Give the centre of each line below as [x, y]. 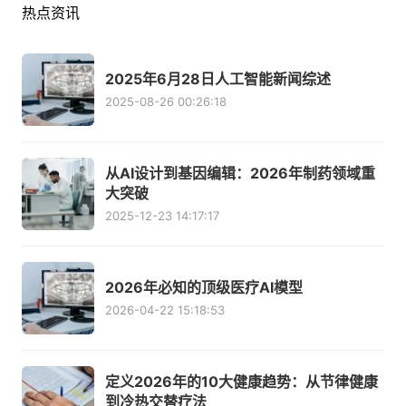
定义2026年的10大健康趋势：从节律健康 [242, 382]
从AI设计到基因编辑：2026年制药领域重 [240, 174]
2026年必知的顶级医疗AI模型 [204, 288]
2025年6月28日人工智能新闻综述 [218, 79]
